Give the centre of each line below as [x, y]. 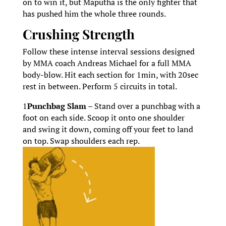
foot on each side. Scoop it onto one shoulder [103, 118]
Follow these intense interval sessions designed [108, 52]
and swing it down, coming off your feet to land [108, 129]
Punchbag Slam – [61, 106]
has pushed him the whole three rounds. [94, 14]
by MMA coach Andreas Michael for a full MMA [107, 63]
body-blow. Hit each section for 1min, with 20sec [110, 75]
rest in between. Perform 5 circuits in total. [100, 87]
